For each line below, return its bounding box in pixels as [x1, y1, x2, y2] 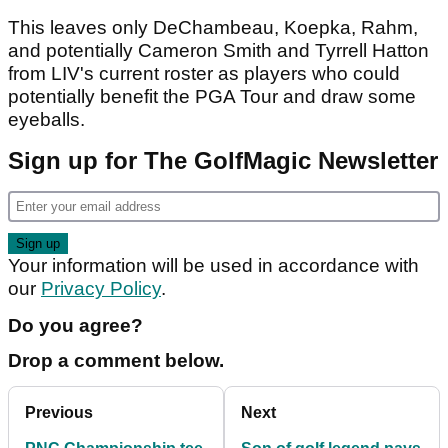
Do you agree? [8, 314, 143, 336]
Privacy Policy [41, 277, 161, 299]
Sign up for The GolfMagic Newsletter [8, 146, 438, 174]
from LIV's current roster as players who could [8, 62, 400, 84]
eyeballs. [8, 108, 90, 130]
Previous [25, 403, 93, 421]
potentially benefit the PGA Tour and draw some [8, 85, 416, 107]
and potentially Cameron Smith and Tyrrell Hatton [8, 39, 429, 61]
